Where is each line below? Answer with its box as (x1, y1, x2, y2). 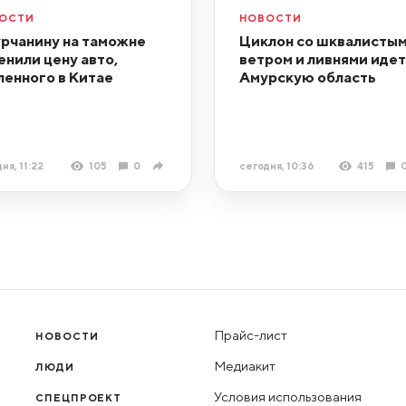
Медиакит (213, 358, 275, 374)
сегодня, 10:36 (238, 159, 314, 172)
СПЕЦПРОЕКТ (35, 391, 122, 404)
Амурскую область (238, 67, 376, 86)
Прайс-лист (213, 327, 287, 343)
